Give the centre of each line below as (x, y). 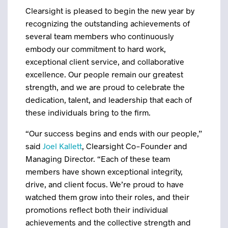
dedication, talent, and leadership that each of (109, 99)
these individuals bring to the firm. (88, 112)
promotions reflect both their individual (97, 209)
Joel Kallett (62, 146)
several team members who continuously (99, 36)
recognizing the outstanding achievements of (108, 23)
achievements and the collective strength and (108, 222)
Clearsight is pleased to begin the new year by (110, 10)
